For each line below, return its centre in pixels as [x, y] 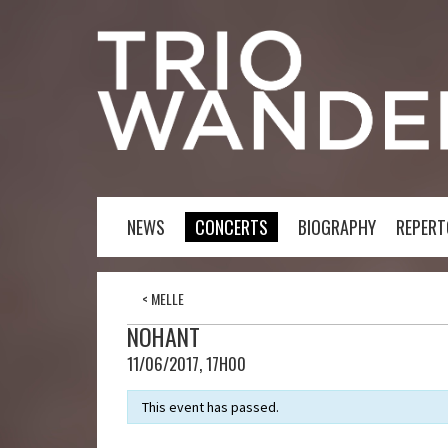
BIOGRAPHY [337, 227]
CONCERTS [231, 227]
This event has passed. [210, 407]
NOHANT [163, 336]
